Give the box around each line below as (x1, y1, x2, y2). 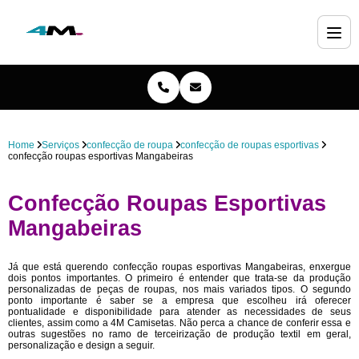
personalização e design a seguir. (8, 340, 155, 351)
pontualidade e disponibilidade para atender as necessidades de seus (8, 306, 351, 317)
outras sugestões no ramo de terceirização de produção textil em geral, (8, 329, 351, 340)
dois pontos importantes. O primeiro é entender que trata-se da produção (8, 272, 351, 284)
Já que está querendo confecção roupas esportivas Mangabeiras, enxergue (8, 261, 351, 272)
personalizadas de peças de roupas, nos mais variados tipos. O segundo (8, 284, 351, 295)
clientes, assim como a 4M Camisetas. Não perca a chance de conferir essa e (8, 317, 351, 329)
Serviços (42, 139, 79, 151)
